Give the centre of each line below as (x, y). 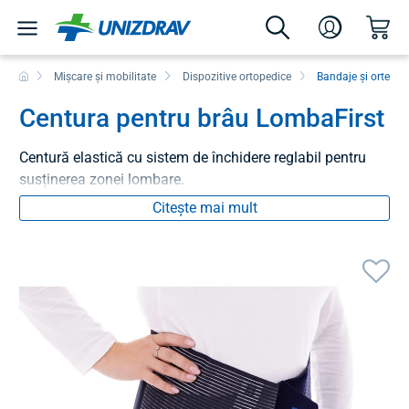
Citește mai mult (204, 207)
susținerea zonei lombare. (102, 179)
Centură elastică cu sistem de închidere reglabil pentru (193, 157)
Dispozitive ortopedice (236, 76)
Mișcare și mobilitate (105, 76)
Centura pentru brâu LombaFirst (202, 118)
